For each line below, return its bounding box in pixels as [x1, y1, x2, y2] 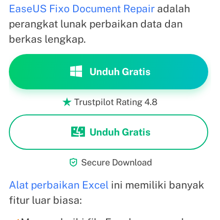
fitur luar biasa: [8, 194, 82, 207]
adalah [154, 2, 190, 15]
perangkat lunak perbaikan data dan [8, 18, 183, 30]
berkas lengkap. [8, 33, 86, 46]
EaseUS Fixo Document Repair [8, 2, 155, 15]
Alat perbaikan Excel [8, 179, 109, 192]
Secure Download [81, 157, 152, 168]
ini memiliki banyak [108, 179, 204, 192]
